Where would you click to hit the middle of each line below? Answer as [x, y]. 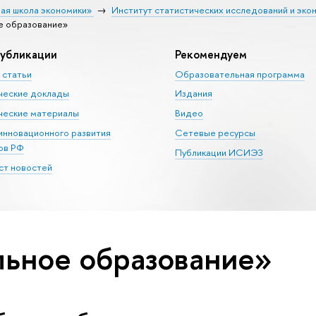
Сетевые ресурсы [215, 132]
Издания [193, 93]
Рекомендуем [211, 54]
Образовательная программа [239, 74]
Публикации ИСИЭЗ [219, 152]
